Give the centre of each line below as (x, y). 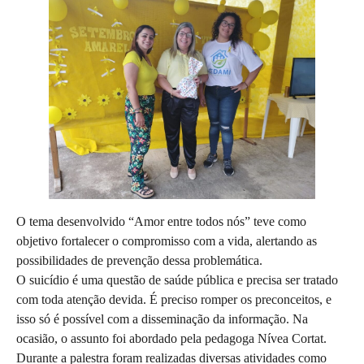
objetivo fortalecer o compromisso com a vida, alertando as (167, 240)
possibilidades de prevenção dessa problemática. (139, 260)
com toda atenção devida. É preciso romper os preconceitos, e (174, 299)
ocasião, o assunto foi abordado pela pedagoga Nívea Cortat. (171, 338)
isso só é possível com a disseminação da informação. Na (162, 318)
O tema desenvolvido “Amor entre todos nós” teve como (161, 221)
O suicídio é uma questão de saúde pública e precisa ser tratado (177, 279)
